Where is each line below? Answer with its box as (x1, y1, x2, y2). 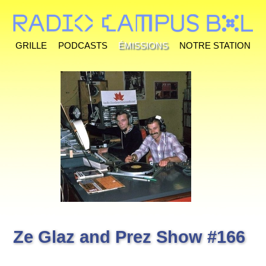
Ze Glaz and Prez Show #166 (13, 227, 246, 247)
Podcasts (58, 36, 107, 52)
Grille (15, 36, 47, 52)
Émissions (118, 36, 169, 52)
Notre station (179, 36, 251, 52)
